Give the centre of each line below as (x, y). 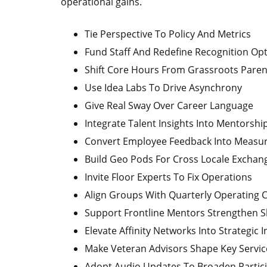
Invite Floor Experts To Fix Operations (168, 177)
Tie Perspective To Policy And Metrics (168, 34)
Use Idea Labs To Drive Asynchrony (163, 88)
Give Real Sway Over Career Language (169, 105)
